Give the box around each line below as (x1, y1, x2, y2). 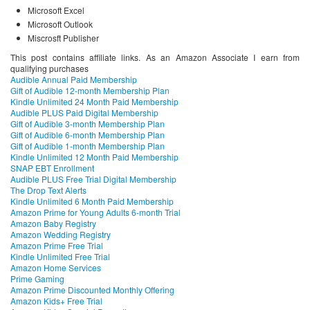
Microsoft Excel (28, 4, 84, 17)
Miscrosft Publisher (28, 32, 99, 44)
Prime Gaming (10, 273, 64, 285)
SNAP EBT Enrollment (10, 162, 94, 174)
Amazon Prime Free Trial (10, 239, 103, 252)
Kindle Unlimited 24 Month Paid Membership (10, 95, 179, 108)
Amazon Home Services (10, 262, 101, 274)
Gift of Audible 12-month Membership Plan (10, 84, 170, 97)
